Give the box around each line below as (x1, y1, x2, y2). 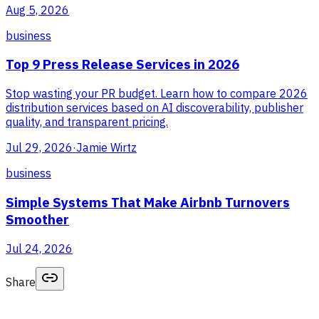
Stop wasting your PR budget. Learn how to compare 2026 (6, 86, 308, 101)
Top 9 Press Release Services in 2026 (6, 56, 239, 73)
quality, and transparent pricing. (6, 115, 168, 130)
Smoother (6, 210, 69, 228)
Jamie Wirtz (76, 140, 137, 155)
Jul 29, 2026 (6, 140, 73, 155)
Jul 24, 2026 (6, 241, 73, 256)
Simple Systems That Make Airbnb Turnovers (6, 193, 290, 211)
